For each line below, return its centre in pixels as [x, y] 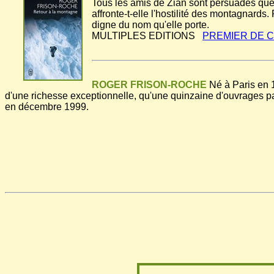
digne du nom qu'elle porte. [150, 25]
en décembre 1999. [47, 107]
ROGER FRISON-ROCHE [149, 85]
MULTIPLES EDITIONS [147, 36]
